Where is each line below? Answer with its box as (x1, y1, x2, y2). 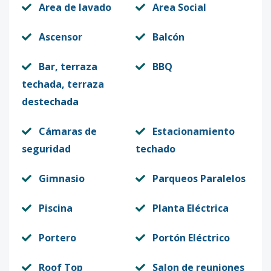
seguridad (22, 142, 71, 155)
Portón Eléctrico (152, 231, 230, 244)
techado (135, 142, 175, 155)
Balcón (152, 30, 184, 44)
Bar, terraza (39, 60, 97, 73)
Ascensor (39, 30, 82, 44)
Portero (39, 231, 76, 244)
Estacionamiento (152, 125, 235, 138)
